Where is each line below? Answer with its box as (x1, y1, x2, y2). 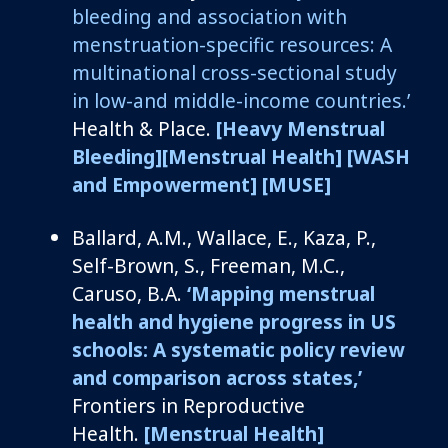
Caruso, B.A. (72, 279, 182, 307)
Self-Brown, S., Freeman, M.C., (72, 251, 345, 279)
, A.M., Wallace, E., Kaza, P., (137, 223, 376, 251)
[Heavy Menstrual (216, 114, 385, 142)
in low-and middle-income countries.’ (72, 86, 410, 114)
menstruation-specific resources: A (72, 30, 392, 58)
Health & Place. (72, 114, 216, 142)
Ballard (72, 223, 137, 251)
